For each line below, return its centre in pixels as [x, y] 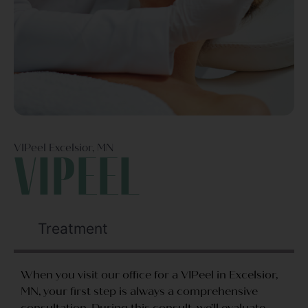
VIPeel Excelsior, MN [64, 148]
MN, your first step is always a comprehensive [139, 291]
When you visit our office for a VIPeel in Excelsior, [149, 275]
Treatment [73, 229]
